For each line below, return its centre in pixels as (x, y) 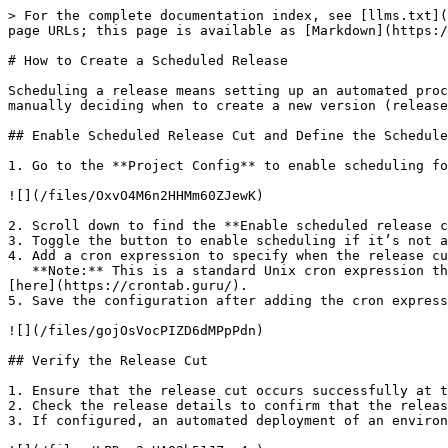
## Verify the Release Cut (108, 360)
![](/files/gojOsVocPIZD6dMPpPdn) (136, 330)
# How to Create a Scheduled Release (148, 60)
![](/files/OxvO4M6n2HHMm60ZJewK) (136, 195)
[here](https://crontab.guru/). (128, 285)
